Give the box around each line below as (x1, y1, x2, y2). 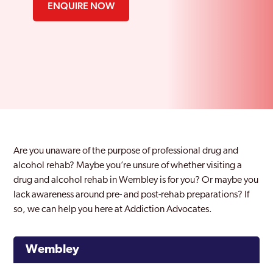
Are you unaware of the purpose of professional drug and (13, 146, 239, 156)
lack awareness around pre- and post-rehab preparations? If (13, 190, 250, 200)
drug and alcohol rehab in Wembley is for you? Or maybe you (13, 175, 259, 185)
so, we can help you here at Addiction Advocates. (13, 205, 213, 214)
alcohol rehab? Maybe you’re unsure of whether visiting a (13, 161, 243, 171)
